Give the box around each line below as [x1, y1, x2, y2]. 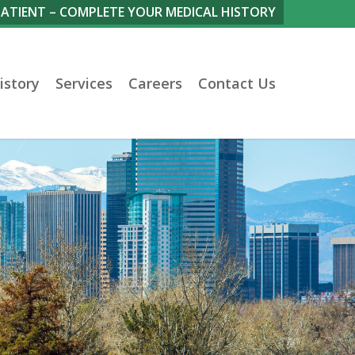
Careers [128, 74, 182, 93]
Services [55, 74, 113, 93]
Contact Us [198, 74, 276, 93]
